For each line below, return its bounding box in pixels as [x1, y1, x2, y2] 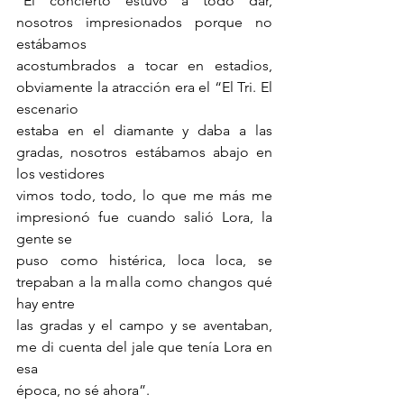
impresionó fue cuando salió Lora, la [16, 208, 272, 226]
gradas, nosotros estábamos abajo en [16, 143, 272, 161]
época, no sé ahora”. [16, 381, 150, 399]
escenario [16, 100, 78, 118]
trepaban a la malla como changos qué [16, 273, 272, 291]
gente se [16, 230, 72, 248]
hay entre [16, 295, 75, 313]
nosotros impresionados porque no [16, 14, 272, 32]
